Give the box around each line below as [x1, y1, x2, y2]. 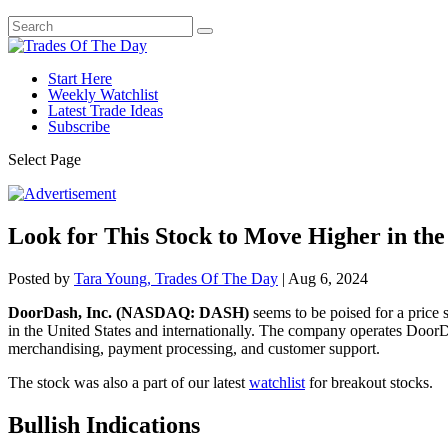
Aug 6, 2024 [288, 269, 368, 287]
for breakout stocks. [305, 373, 433, 391]
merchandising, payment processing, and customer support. [8, 339, 380, 357]
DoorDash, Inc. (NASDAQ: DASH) [8, 303, 249, 321]
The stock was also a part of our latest [8, 373, 249, 391]
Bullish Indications [8, 411, 200, 438]
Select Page [8, 151, 81, 168]
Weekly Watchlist [48, 86, 158, 103]
